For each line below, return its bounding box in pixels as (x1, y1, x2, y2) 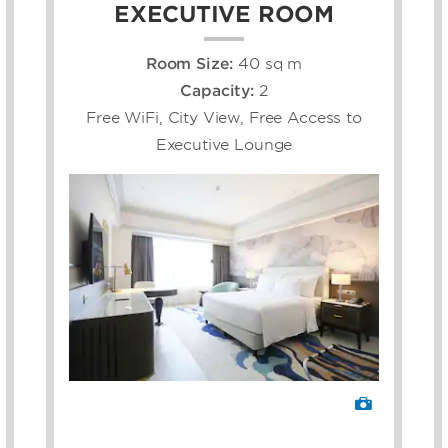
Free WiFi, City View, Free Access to (86, 109, 362, 127)
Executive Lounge (155, 136, 293, 154)
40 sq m (238, 55, 303, 73)
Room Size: (145, 55, 239, 73)
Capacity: (180, 82, 259, 100)
